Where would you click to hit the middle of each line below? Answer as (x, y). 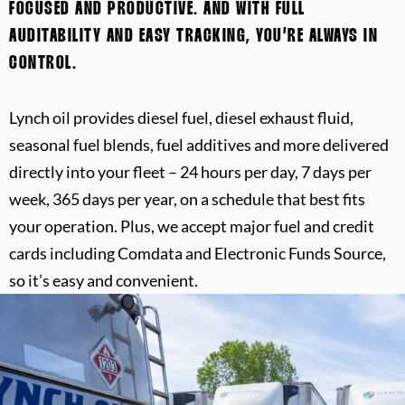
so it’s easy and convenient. (104, 280)
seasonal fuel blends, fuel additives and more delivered (199, 144)
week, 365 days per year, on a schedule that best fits (187, 198)
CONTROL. (43, 63)
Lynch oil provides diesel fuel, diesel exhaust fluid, (181, 117)
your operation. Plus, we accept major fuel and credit (192, 226)
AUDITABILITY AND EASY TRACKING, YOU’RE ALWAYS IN (193, 36)
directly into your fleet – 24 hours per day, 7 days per (190, 171)
